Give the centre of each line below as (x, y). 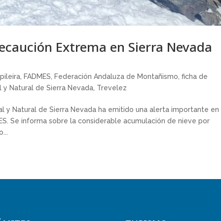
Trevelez (112, 88)
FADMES (37, 76)
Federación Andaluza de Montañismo (116, 76)
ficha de (195, 76)
